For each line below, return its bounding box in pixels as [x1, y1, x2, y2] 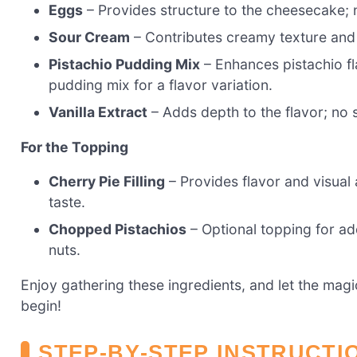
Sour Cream [49, 29, 131, 46]
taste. [49, 194, 86, 211]
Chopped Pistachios [49, 221, 187, 238]
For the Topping [21, 138, 128, 155]
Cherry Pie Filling [49, 173, 166, 190]
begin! [21, 296, 61, 314]
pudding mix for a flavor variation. [49, 76, 273, 94]
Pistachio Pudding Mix [49, 56, 201, 73]
